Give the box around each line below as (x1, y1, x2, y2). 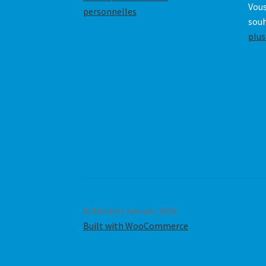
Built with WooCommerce (83, 219, 189, 232)
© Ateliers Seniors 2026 (83, 204, 178, 217)
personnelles (83, 5, 137, 18)
